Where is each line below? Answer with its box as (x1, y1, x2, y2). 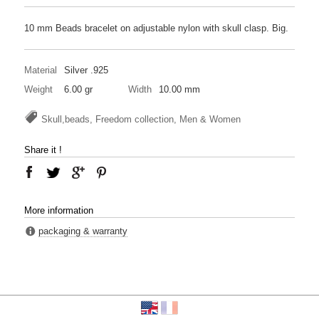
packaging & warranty (38, 225, 127, 236)
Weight (24, 83, 53, 95)
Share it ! (24, 144, 62, 155)
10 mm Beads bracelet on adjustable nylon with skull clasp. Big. (24, 22, 288, 33)
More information (24, 204, 93, 216)
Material (24, 64, 57, 75)
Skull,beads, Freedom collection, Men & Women (41, 113, 241, 125)
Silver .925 (64, 64, 108, 75)
